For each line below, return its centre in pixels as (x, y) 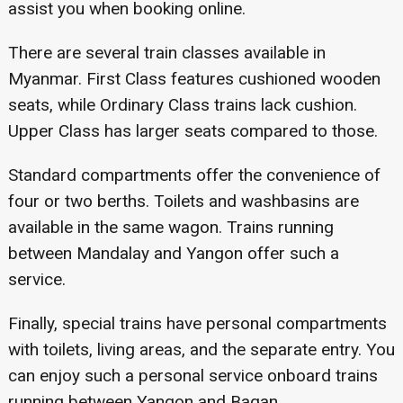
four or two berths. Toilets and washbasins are (183, 201)
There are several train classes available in (166, 52)
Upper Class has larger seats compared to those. (193, 130)
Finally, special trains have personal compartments (197, 323)
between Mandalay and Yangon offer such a (173, 253)
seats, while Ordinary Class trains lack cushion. (182, 104)
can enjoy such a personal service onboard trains (193, 375)
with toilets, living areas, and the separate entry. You (201, 349)
